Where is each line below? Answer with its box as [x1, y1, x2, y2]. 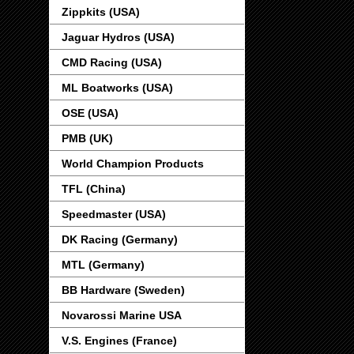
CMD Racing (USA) [62, 56, 162, 70]
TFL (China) [62, 183, 126, 196]
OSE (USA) [62, 107, 119, 120]
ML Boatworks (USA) [62, 81, 173, 95]
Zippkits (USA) [62, 6, 140, 19]
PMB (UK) [62, 132, 113, 145]
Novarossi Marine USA [62, 309, 182, 322]
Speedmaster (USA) [62, 208, 166, 221]
